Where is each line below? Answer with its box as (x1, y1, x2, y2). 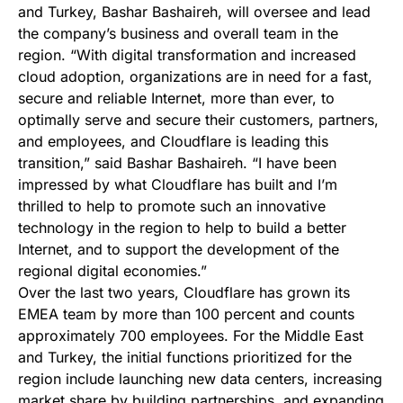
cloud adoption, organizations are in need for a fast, (18, 67, 372, 85)
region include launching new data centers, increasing (18, 370, 382, 388)
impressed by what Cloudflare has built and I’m (18, 175, 337, 193)
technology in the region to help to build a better (18, 219, 346, 237)
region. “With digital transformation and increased (18, 46, 356, 64)
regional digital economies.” (18, 262, 207, 280)
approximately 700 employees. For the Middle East (18, 327, 363, 345)
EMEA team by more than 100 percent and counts (18, 305, 354, 323)
